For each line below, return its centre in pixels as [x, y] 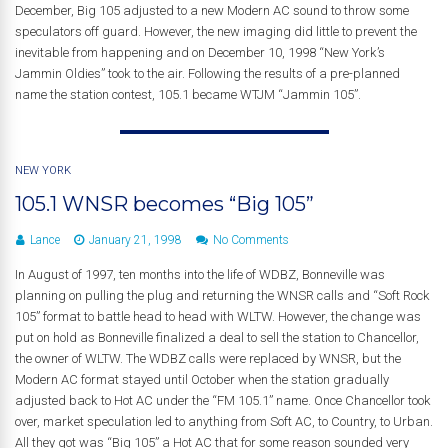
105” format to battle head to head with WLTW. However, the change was [218, 316]
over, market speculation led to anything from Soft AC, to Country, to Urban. [224, 421]
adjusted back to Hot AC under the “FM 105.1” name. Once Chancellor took [223, 400]
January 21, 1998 [135, 240]
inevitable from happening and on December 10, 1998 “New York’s [200, 52]
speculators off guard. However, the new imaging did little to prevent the [216, 31]
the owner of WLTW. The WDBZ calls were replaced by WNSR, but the [208, 358]
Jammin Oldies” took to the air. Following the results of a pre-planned [207, 73]
